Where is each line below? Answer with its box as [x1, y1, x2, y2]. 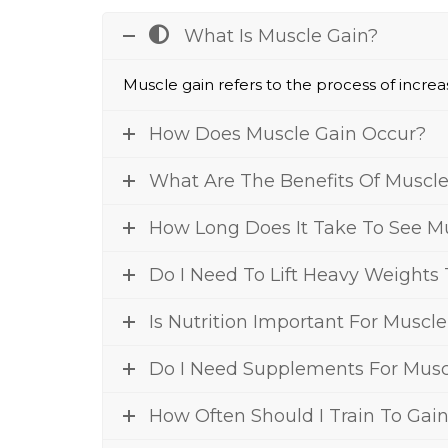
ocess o [333, 75, 390, 94]
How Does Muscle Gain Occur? [149, 123, 426, 145]
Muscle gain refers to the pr [123, 75, 333, 94]
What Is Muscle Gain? [184, 25, 378, 47]
